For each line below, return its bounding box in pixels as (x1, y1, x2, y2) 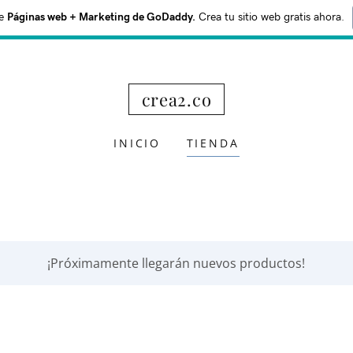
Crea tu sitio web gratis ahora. (195, 12, 344, 23)
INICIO (113, 136, 162, 150)
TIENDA (186, 136, 240, 150)
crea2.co (141, 87, 212, 111)
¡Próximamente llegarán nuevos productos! (47, 255, 306, 272)
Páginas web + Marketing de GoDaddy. (7, 12, 195, 23)
